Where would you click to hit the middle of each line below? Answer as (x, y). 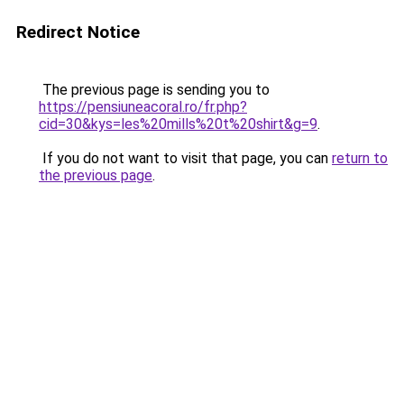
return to (360, 158)
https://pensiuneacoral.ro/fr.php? (143, 107)
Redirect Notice (78, 32)
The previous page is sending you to (154, 90)
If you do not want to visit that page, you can (185, 158)
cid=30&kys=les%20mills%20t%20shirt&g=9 (178, 124)
